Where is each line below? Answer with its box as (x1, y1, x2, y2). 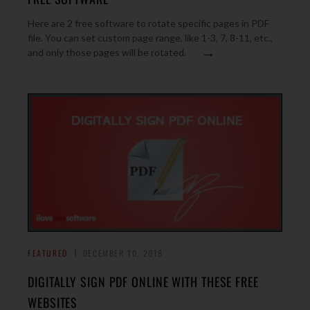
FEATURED (28, 247, 68, 259)
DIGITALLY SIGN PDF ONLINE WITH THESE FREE (28, 273, 259, 291)
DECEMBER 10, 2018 (82, 247, 164, 259)
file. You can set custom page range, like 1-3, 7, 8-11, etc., (28, 32, 273, 44)
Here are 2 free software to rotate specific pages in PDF (28, 17, 269, 29)
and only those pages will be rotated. (28, 46, 186, 58)
